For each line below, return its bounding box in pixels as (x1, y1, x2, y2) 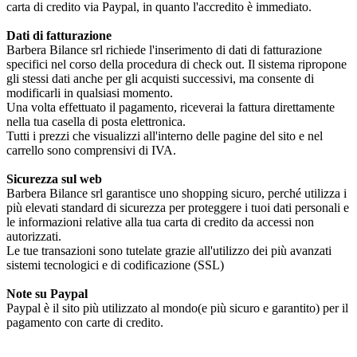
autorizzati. (6, 229, 61, 243)
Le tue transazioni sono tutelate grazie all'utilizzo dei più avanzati (6, 243, 331, 257)
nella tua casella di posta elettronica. (6, 114, 186, 128)
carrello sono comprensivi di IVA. (6, 143, 176, 157)
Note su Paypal (6, 286, 88, 300)
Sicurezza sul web (6, 171, 102, 186)
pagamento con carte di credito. (6, 315, 163, 329)
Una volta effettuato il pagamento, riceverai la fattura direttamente (6, 100, 335, 114)
